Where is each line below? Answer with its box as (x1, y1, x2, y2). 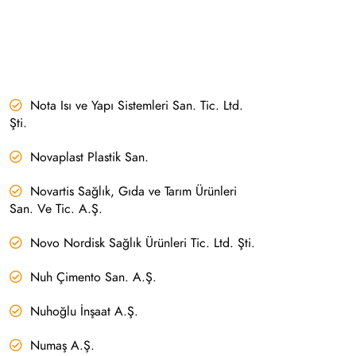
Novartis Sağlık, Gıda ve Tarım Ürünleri (29, 183, 237, 200)
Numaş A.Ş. (29, 337, 95, 354)
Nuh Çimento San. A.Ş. (29, 269, 157, 286)
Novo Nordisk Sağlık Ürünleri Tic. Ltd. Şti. (29, 234, 255, 252)
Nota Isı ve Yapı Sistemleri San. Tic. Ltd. (29, 97, 243, 114)
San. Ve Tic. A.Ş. (9, 200, 103, 218)
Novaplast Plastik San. (29, 149, 149, 166)
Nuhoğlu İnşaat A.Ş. (29, 303, 138, 320)
